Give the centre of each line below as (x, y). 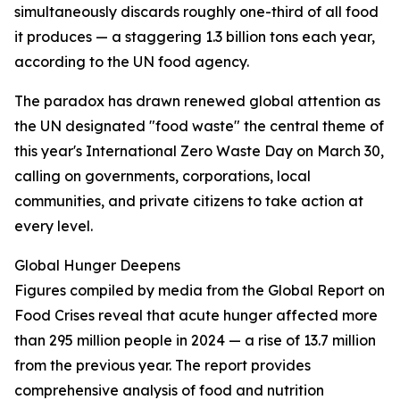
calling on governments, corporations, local (162, 176)
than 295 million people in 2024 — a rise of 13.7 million (195, 340)
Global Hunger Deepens (97, 265)
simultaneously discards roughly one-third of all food (196, 12)
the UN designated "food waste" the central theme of (199, 126)
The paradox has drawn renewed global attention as (197, 101)
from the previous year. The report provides (162, 365)
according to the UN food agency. (132, 62)
